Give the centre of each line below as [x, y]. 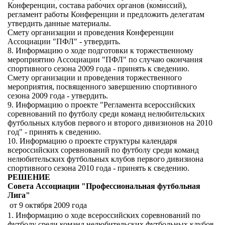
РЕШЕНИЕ [29, 177]
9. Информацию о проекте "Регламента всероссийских [101, 105]
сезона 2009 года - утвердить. [58, 96]
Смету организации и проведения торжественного [95, 78]
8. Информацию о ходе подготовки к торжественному [100, 50]
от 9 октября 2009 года [48, 205]
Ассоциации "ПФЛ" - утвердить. [64, 41]
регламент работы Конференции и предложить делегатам [106, 14]
